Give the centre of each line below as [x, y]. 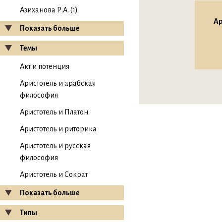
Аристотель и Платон [54, 112]
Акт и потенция [45, 66]
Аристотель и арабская [58, 83]
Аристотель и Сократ [54, 174]
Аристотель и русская [55, 146]
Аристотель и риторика [58, 129]
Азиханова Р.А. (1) [49, 10]
